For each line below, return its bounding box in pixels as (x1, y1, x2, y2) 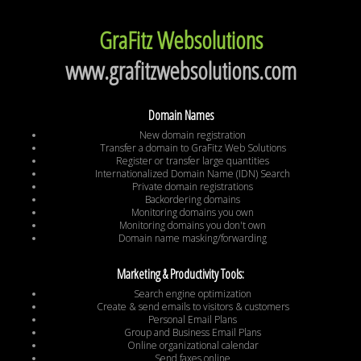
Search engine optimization (134, 287, 251, 301)
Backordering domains (145, 193, 240, 207)
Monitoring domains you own (131, 205, 254, 220)
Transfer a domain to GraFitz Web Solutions (99, 141, 286, 156)
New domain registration (139, 128, 246, 143)
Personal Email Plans (148, 313, 237, 327)
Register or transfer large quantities (116, 154, 269, 168)
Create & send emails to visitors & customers (96, 300, 289, 314)
